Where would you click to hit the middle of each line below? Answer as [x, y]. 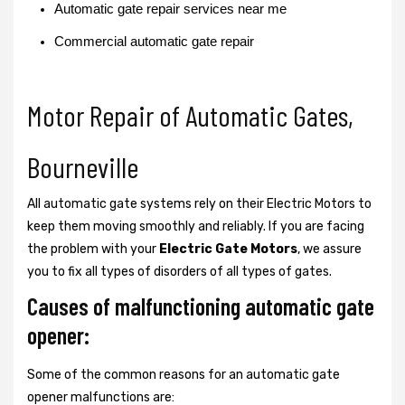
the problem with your [93, 249]
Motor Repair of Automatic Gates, [190, 114]
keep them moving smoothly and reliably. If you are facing [196, 226]
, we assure [330, 249]
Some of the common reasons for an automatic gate [184, 374]
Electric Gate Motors [228, 249]
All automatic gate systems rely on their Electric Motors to [199, 203]
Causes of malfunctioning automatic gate [201, 306]
